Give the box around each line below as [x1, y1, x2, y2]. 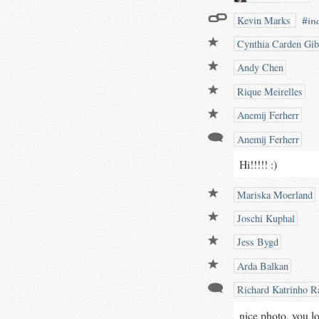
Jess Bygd [234, 235, 278, 249]
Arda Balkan [234, 258, 288, 273]
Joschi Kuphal [234, 211, 295, 226]
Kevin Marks [234, 13, 293, 27]
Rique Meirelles [234, 84, 303, 98]
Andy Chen [234, 61, 283, 75]
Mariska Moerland [234, 187, 313, 202]
